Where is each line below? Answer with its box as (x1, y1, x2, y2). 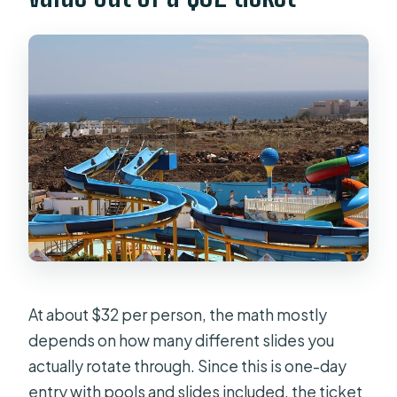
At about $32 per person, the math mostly (28, 305, 328, 325)
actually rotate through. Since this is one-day (28, 356, 347, 377)
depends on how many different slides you (28, 331, 335, 351)
